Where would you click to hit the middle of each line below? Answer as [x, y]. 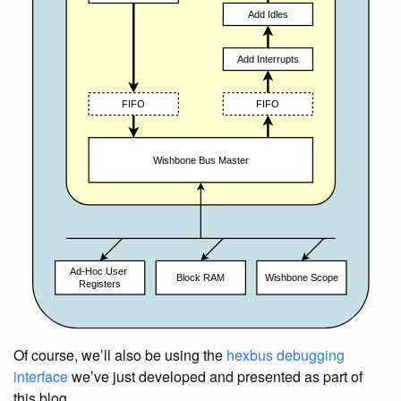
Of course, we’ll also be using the [120, 355]
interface [41, 376]
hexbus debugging [286, 355]
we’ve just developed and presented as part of [215, 376]
